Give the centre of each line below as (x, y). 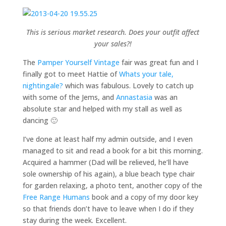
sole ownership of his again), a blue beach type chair (108, 174)
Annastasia (134, 97)
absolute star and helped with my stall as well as (102, 109)
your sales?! (113, 44)
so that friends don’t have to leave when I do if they (108, 209)
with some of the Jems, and (69, 97)
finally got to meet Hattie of (71, 74)
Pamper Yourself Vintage (78, 62)
